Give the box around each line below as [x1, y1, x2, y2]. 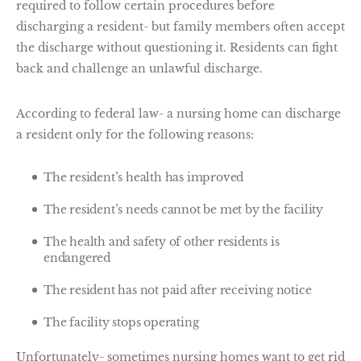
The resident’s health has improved [44, 170, 244, 185]
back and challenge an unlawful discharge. [16, 61, 263, 76]
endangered [44, 251, 111, 265]
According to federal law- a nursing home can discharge [16, 106, 341, 121]
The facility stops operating [44, 315, 199, 330]
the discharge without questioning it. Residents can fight [16, 40, 338, 55]
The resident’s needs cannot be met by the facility [44, 202, 323, 217]
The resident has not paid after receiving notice [44, 283, 312, 297]
